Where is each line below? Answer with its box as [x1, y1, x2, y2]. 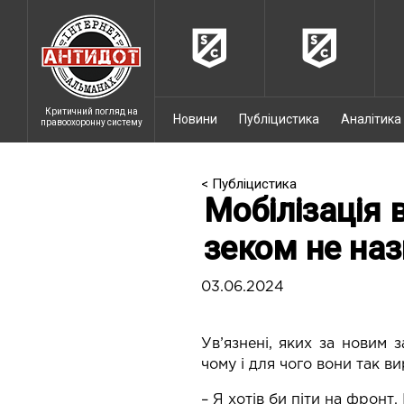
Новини [173, 112, 217, 126]
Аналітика [341, 112, 401, 126]
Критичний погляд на [44, 106, 138, 116]
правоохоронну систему [40, 117, 142, 127]
